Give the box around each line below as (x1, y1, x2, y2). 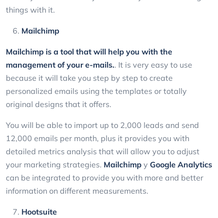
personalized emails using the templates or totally (6, 86, 187, 96)
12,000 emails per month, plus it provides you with (6, 133, 189, 144)
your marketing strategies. (6, 160, 104, 170)
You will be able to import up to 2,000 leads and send (6, 120, 199, 130)
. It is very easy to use (114, 60, 192, 70)
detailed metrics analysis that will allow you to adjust (6, 146, 200, 157)
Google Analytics (150, 160, 212, 170)
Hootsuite (21, 207, 57, 217)
